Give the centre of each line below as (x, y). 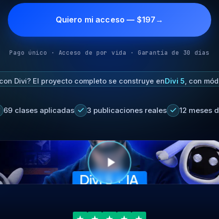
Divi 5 (175, 81)
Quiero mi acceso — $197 (106, 20)
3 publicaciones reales (127, 110)
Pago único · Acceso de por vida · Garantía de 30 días (109, 53)
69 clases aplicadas (39, 110)
